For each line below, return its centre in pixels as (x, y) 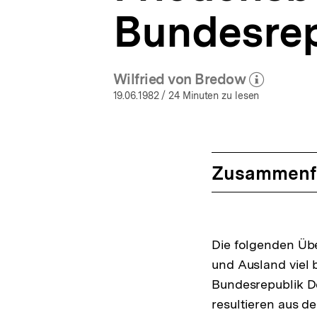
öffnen (266, 97)
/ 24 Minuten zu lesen (209, 96)
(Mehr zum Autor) (246, 89)
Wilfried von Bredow (179, 80)
